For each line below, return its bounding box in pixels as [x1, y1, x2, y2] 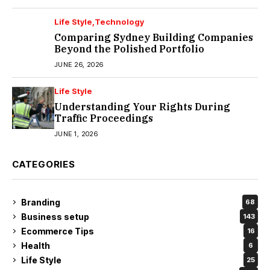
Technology [95, 17, 144, 27]
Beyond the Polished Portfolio [54, 43, 204, 55]
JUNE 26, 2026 [54, 60, 104, 69]
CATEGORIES [12, 159, 75, 171]
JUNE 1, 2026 [54, 130, 98, 139]
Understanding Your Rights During [54, 101, 230, 113]
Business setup [21, 211, 89, 222]
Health [21, 240, 50, 251]
